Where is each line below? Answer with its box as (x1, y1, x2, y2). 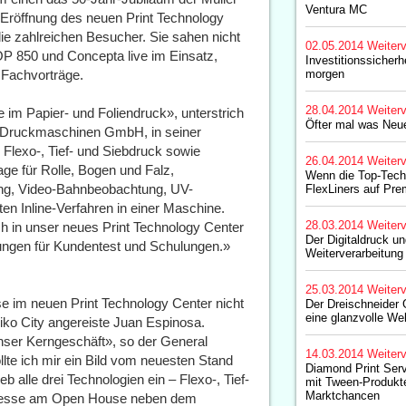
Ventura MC (304, 3, 367, 16)
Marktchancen (304, 389, 380, 402)
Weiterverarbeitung (304, 246, 403, 260)
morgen (304, 67, 344, 81)
